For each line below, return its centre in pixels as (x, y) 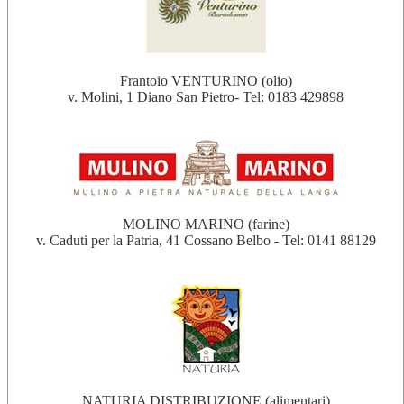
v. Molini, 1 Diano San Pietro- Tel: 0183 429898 (206, 97)
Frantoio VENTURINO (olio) (206, 81)
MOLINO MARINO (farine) (206, 224)
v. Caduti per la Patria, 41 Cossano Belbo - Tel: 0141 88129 (206, 240)
